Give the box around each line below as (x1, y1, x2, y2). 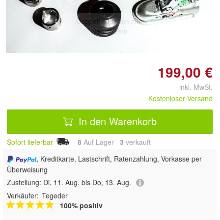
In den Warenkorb (76, 114, 157, 129)
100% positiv (60, 200, 103, 211)
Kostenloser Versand (148, 93, 213, 103)
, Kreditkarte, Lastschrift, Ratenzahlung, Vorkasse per (36, 154, 202, 164)
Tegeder (42, 191, 68, 201)
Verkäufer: (7, 191, 39, 201)
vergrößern (92, 26, 128, 36)
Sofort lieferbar (7, 137, 53, 147)
